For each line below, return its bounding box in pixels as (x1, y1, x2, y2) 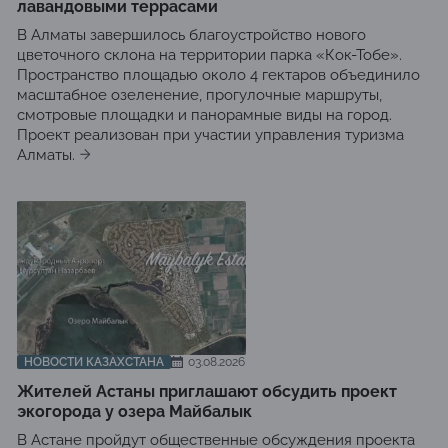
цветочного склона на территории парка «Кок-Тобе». (17, 46, 402, 64)
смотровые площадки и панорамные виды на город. (17, 106, 392, 124)
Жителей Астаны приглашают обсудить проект (17, 382, 397, 401)
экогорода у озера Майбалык (17, 402, 252, 421)
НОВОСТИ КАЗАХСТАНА (24, 355, 164, 369)
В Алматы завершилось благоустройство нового (17, 26, 366, 44)
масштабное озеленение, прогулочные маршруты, (17, 86, 382, 104)
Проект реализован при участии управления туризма (17, 126, 404, 144)
